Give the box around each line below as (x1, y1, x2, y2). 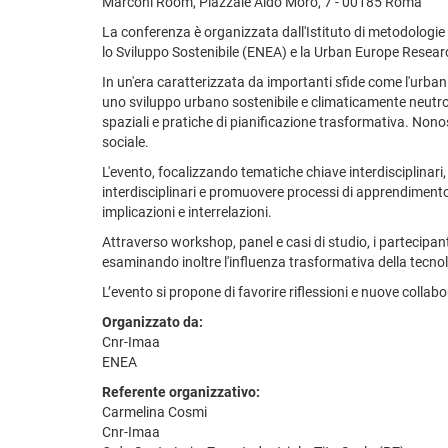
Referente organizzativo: (102, 383, 260, 400)
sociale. (102, 133, 149, 150)
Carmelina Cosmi (102, 403, 207, 420)
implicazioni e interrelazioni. (102, 203, 272, 220)
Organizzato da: (102, 313, 203, 330)
